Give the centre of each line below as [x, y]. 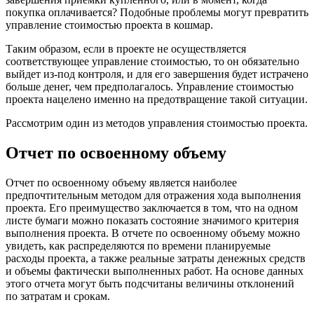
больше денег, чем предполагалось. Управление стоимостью [150, 86]
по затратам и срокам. [58, 296]
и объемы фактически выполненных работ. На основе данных [155, 271]
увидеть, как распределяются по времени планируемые [138, 245]
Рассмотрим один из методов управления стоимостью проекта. [157, 123]
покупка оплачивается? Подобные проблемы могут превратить [157, 12]
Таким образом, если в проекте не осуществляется [126, 48]
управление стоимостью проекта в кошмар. [109, 25]
